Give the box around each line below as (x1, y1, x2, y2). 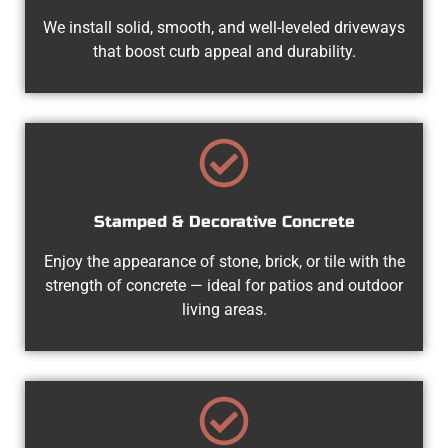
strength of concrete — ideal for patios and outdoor (45, 275, 403, 295)
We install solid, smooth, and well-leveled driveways (43, 17, 405, 37)
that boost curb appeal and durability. (92, 41, 356, 61)
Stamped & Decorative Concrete (93, 211, 355, 231)
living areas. (181, 299, 267, 319)
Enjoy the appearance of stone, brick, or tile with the (43, 251, 405, 271)
